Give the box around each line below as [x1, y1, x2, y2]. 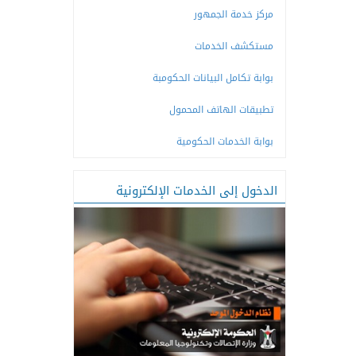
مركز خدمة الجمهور [193, 6, 273, 23]
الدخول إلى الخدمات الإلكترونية [115, 180, 277, 202]
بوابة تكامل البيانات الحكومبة [152, 69, 273, 87]
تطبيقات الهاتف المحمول [168, 101, 273, 118]
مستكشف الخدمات [194, 37, 273, 55]
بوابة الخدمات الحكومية [176, 133, 273, 150]
